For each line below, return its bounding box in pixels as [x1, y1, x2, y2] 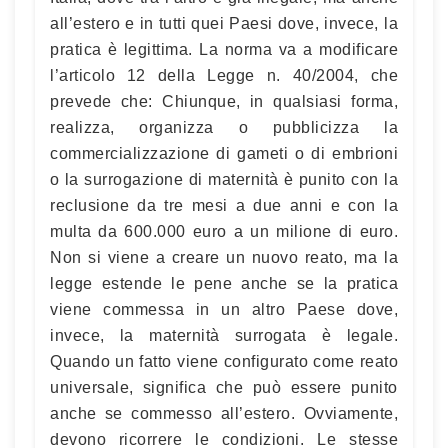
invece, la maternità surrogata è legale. [50, 326, 398, 344]
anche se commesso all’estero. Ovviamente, [50, 404, 398, 422]
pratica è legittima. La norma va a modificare [50, 40, 398, 58]
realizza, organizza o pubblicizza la [50, 118, 398, 136]
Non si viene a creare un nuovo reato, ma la [50, 248, 398, 266]
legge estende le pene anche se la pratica [50, 274, 398, 292]
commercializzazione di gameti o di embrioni [50, 144, 398, 162]
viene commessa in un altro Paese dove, [50, 300, 398, 318]
